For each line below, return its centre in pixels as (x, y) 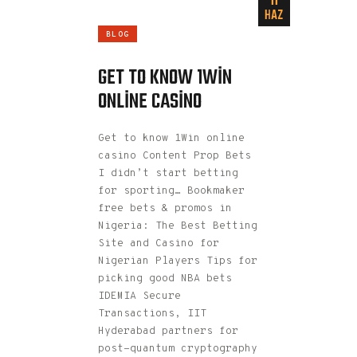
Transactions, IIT (152, 314)
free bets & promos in (165, 208)
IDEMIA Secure (139, 296)
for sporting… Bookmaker (171, 191)
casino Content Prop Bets (175, 156)
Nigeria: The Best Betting (178, 226)
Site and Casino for (159, 243)
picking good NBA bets (165, 279)
